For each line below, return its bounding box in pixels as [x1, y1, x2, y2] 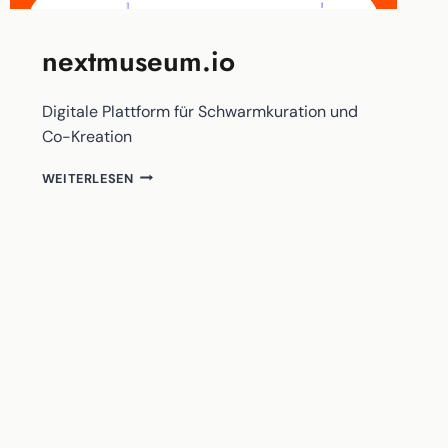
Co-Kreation [41, 125, 132, 147]
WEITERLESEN [41, 169, 134, 187]
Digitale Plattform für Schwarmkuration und [41, 100, 358, 122]
